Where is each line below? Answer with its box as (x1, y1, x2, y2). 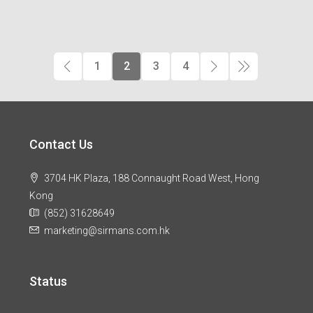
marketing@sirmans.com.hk (44, 225, 170, 236)
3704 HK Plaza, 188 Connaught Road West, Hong (44, 173, 259, 184)
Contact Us (29, 137, 93, 152)
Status (29, 274, 67, 289)
